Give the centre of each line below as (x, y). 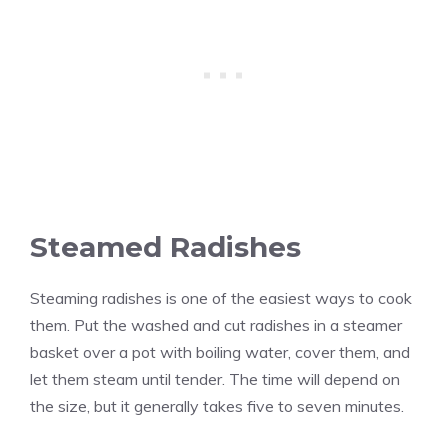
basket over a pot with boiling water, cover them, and (220, 352)
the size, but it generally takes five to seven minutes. (217, 406)
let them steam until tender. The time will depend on (215, 379)
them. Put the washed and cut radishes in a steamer (216, 325)
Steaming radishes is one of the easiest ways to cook (221, 298)
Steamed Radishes (165, 247)
